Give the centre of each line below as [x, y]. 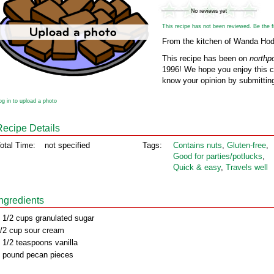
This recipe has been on [206, 58]
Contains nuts [198, 145]
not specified [67, 145]
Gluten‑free [246, 145]
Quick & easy [197, 167]
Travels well [247, 167]
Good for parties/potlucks [218, 156]
